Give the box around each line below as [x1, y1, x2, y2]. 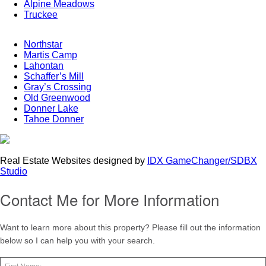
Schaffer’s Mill [24, 71, 84, 82]
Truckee [24, 9, 58, 20]
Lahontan [24, 61, 64, 71]
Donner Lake [24, 103, 78, 114]
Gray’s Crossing [24, 82, 91, 93]
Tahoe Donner [24, 114, 84, 125]
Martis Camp [24, 50, 77, 61]
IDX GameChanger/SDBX [147, 156, 257, 166]
